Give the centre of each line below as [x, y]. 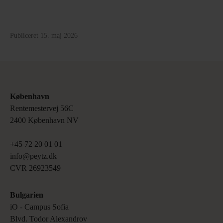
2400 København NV [44, 120]
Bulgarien [27, 195]
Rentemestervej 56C [43, 108]
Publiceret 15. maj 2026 [44, 36]
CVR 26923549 [35, 168]
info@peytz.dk [34, 156]
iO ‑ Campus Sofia [40, 207]
